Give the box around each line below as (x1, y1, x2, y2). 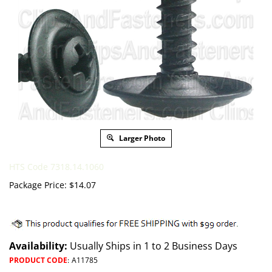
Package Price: (9, 179, 67, 191)
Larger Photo (117, 133, 165, 143)
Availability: (9, 239, 67, 253)
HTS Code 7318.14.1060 (9, 161, 104, 172)
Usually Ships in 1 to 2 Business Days (67, 239, 237, 253)
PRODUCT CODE (9, 255, 67, 265)
